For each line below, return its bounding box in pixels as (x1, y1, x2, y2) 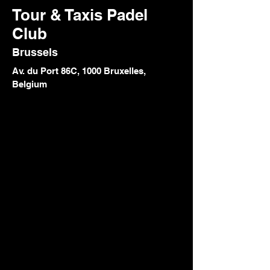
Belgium (12, 79, 47, 89)
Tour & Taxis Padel (12, 5, 148, 24)
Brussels (12, 46, 58, 58)
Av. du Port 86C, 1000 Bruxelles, (12, 66, 146, 76)
